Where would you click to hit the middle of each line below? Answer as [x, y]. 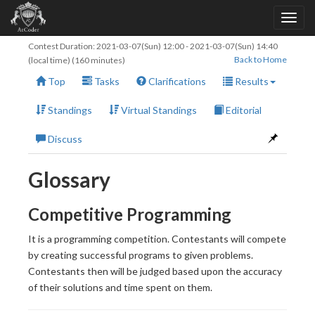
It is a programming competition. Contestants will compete [157, 239]
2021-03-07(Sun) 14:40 [234, 46]
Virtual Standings [158, 110]
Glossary [69, 179]
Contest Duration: [62, 46]
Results [251, 81]
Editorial [243, 110]
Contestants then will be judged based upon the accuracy [155, 271]
